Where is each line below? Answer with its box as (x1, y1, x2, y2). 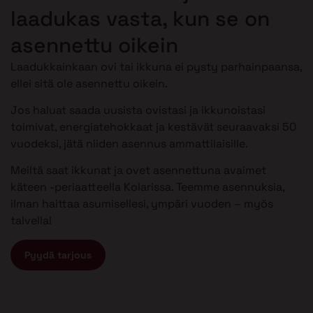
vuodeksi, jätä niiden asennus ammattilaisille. (10, 136, 248, 152)
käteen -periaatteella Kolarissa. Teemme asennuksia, (10, 180, 284, 195)
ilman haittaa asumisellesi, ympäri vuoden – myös (10, 196, 273, 212)
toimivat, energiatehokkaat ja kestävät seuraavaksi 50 (10, 119, 296, 135)
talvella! (10, 213, 52, 228)
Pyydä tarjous (24, 248, 92, 261)
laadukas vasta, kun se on (10, 4, 270, 32)
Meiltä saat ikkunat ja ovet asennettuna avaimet (10, 163, 266, 178)
